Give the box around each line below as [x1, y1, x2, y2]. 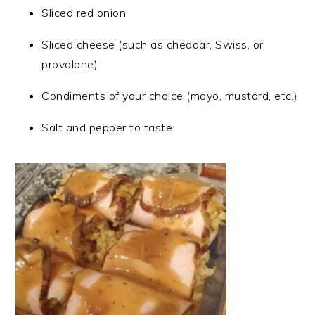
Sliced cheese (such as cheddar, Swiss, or [41, 37, 264, 52]
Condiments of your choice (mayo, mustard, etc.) [41, 89, 298, 103]
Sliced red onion [41, 6, 127, 20]
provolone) [41, 57, 98, 72]
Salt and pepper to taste [41, 120, 173, 135]
